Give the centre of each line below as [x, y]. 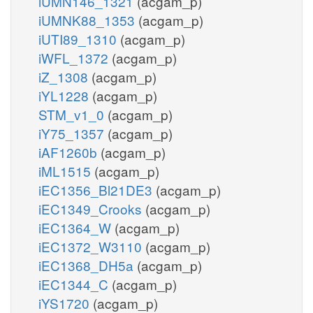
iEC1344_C [75, 284]
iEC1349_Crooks [92, 208]
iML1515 [66, 170]
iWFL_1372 [75, 57]
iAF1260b [70, 152]
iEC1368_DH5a [88, 265]
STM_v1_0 [73, 114]
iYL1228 [65, 95]
